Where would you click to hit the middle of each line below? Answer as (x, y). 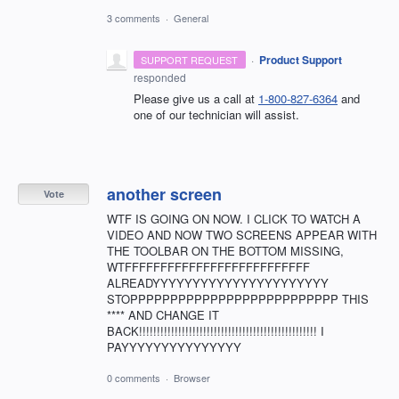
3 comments (134, 17)
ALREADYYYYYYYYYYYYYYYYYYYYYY (218, 282)
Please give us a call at (196, 98)
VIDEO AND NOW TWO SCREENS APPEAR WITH (242, 234)
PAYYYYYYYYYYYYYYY (174, 346)
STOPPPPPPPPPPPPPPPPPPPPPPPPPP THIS (238, 298)
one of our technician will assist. (216, 114)
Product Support (300, 59)
